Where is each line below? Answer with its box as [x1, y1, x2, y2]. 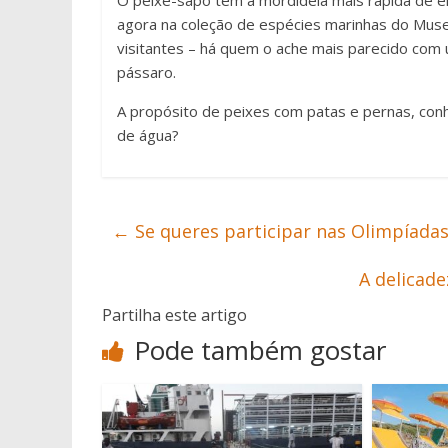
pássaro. [117, 62, 180, 82]
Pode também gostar [134, 332, 386, 368]
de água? [117, 125, 179, 145]
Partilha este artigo [102, 304, 247, 326]
